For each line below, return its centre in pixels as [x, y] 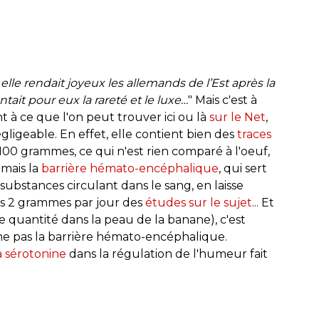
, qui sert [243, 168]
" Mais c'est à [223, 100]
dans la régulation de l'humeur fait [167, 253]
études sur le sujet [199, 202]
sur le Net [237, 117]
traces [254, 134]
